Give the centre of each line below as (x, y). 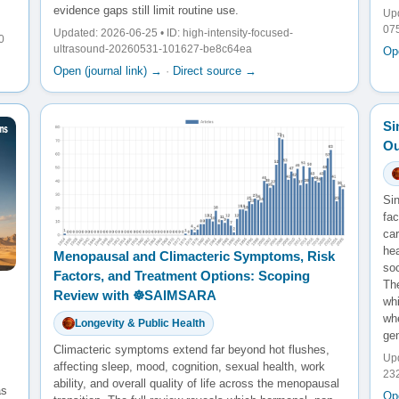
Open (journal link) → (107, 71)
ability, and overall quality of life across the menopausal (196, 384)
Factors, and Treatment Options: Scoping (181, 276)
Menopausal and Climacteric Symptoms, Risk (194, 256)
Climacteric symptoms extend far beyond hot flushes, (191, 350)
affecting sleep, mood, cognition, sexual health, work (189, 367)
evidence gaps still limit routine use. (146, 11)
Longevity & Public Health (139, 324)
